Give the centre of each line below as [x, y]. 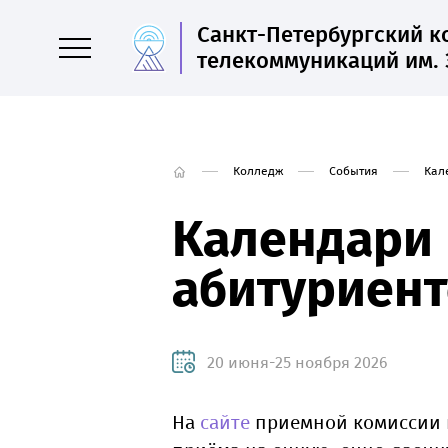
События [353, 171]
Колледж [258, 171]
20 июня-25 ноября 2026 [297, 362]
